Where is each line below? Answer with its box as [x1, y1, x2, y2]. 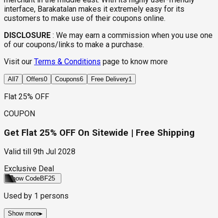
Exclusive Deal [4, 164, 54, 174]
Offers [26, 75, 44, 83]
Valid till [4, 147, 31, 157]
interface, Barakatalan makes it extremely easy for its [4, 4, 184, 14]
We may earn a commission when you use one [56, 31, 213, 40]
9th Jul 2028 [33, 147, 75, 157]
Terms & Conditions [34, 57, 101, 66]
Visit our [4, 57, 34, 66]
